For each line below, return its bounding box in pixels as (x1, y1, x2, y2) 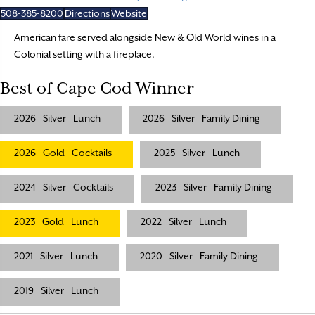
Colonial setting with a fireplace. (14, 49, 155, 60)
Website (111, 8, 147, 20)
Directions (65, 8, 110, 20)
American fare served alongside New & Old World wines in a (14, 32, 276, 44)
